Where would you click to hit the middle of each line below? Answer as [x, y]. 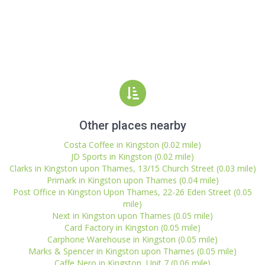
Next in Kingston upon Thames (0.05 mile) [132, 216]
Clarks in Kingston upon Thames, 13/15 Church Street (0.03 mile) [132, 168]
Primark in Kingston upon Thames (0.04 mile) [132, 180]
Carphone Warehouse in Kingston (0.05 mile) [132, 239]
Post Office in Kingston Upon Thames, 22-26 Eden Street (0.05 [132, 192]
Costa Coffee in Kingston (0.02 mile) [132, 145]
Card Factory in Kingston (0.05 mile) [132, 227]
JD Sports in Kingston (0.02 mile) [132, 156]
